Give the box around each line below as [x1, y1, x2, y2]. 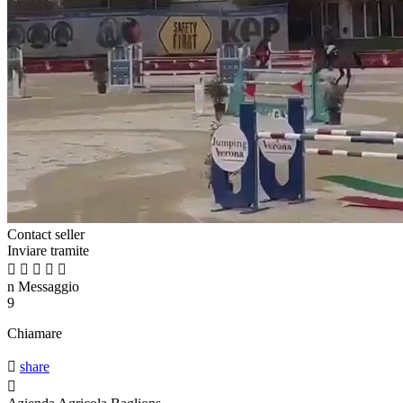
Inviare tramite [7, 243, 89, 259]
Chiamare [7, 326, 62, 342]
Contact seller [7, 227, 85, 243]
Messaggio [14, 279, 79, 295]
